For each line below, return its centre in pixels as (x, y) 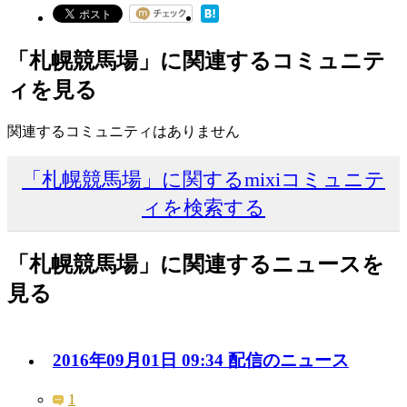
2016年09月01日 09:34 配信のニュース (201, 361)
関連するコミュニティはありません (124, 131)
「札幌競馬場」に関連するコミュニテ (196, 61)
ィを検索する (203, 207)
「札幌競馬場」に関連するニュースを (196, 264)
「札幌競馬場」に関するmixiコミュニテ (203, 179)
